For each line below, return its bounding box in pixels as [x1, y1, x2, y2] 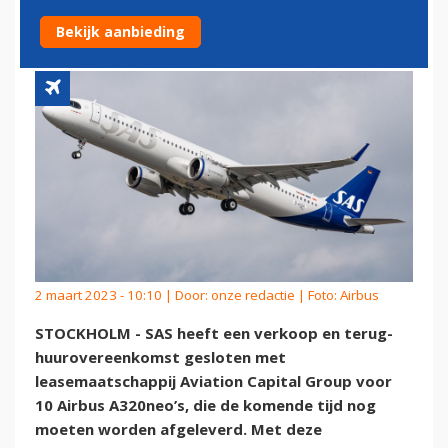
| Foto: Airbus [295, 285, 379, 304]
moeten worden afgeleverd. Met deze [35, 419, 322, 440]
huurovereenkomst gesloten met [35, 347, 286, 368]
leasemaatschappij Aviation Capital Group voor [35, 371, 392, 392]
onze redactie [211, 285, 295, 304]
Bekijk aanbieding [56, 22, 185, 41]
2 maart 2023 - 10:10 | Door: [35, 285, 211, 304]
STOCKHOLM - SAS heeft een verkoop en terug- [35, 323, 393, 344]
